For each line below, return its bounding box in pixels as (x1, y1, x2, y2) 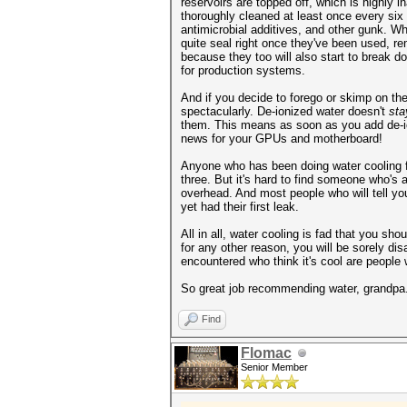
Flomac (241, 345, 292, 361)
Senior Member (241, 362, 308, 372)
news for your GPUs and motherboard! (181, 132, 382, 145)
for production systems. (181, 64, 305, 77)
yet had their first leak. (181, 200, 299, 213)
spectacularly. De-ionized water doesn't (181, 104, 389, 118)
